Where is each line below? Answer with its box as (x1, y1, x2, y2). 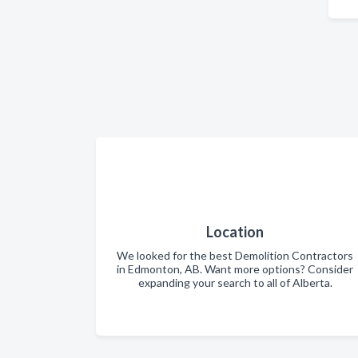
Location (206, 223, 264, 241)
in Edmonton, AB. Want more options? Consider (117, 262, 353, 276)
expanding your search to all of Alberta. (137, 276, 332, 289)
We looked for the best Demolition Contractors (117, 249, 353, 262)
